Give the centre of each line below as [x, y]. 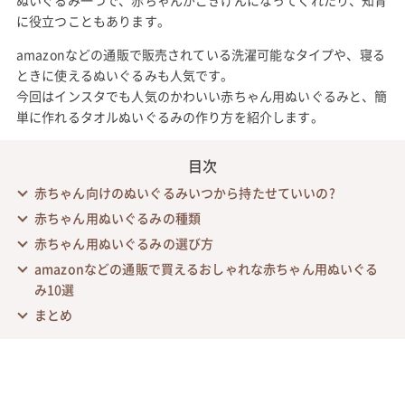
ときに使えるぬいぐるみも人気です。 [125, 75]
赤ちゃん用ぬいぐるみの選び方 [124, 243]
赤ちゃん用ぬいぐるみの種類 [118, 217]
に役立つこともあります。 [93, 20]
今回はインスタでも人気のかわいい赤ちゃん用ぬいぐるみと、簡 [202, 95]
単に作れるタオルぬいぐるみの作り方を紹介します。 [170, 116]
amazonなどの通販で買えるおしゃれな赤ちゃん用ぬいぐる [206, 268]
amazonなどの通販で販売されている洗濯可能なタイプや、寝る [200, 54]
